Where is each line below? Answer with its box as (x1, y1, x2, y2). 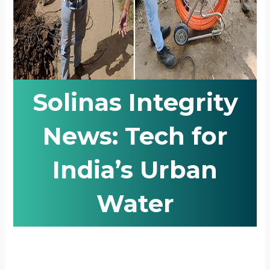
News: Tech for (42, 121, 228, 151)
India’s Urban (52, 155, 218, 185)
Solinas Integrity (32, 87, 238, 118)
